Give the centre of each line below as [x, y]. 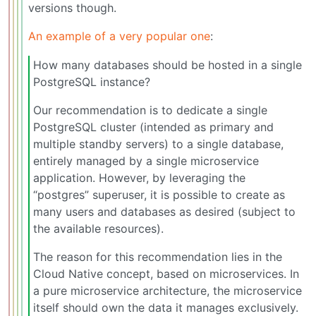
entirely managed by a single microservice [146, 161]
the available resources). [98, 229]
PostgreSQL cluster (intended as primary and [153, 127]
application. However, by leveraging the [139, 178]
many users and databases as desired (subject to [164, 212]
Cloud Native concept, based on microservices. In [166, 274]
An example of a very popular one [119, 36]
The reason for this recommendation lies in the [158, 257]
